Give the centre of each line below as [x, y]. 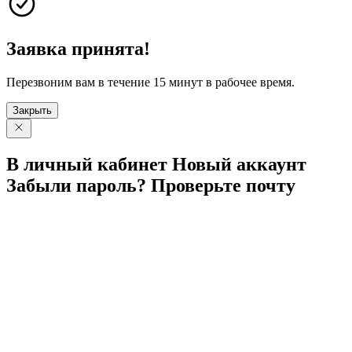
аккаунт [271, 164]
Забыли [41, 185]
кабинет [132, 164]
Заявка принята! [78, 48]
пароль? [111, 185]
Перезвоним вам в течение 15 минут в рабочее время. [150, 82]
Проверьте [198, 185]
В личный [52, 164]
